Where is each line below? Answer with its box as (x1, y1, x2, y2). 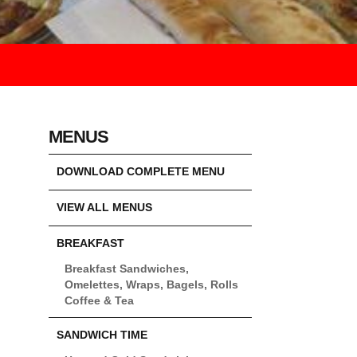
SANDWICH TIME (57, 329, 147, 342)
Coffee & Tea (65, 295, 134, 308)
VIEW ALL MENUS (57, 202, 152, 214)
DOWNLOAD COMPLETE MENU (57, 166, 225, 178)
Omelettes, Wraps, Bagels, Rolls (65, 279, 238, 292)
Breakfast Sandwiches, (65, 263, 189, 276)
